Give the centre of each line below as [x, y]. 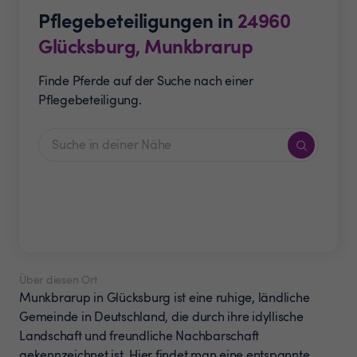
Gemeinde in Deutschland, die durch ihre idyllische [161, 316]
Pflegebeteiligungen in [138, 20]
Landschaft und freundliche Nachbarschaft [139, 335]
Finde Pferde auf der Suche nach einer [146, 80]
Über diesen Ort [58, 279]
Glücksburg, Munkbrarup [145, 45]
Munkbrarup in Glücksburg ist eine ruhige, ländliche [165, 297]
